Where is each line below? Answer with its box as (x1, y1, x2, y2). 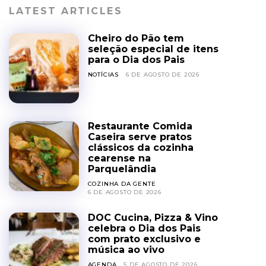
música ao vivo (87, 244, 164, 256)
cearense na (87, 153, 151, 164)
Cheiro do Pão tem (87, 33, 184, 45)
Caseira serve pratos (87, 131, 192, 143)
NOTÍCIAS (87, 71, 119, 79)
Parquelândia (87, 163, 156, 175)
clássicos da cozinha (87, 142, 194, 154)
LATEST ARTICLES (8, 5, 123, 17)
